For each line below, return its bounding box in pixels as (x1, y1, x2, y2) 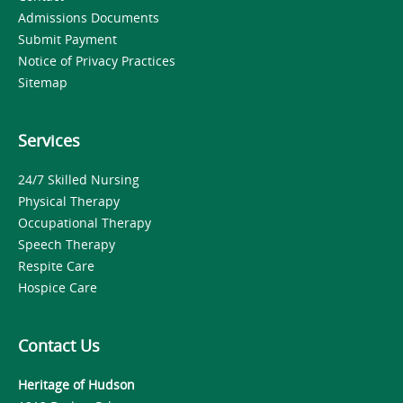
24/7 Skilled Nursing (18, 171, 139, 188)
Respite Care (18, 257, 94, 274)
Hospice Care (18, 279, 97, 296)
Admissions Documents (18, 9, 159, 26)
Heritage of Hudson (18, 376, 135, 393)
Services (18, 130, 80, 151)
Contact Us (18, 335, 100, 356)
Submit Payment (18, 31, 117, 48)
